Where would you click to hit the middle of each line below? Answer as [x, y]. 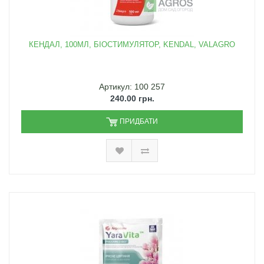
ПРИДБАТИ [139, 122]
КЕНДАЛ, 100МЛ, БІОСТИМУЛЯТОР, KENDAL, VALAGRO [132, 45]
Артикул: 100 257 [132, 87]
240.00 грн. [132, 99]
